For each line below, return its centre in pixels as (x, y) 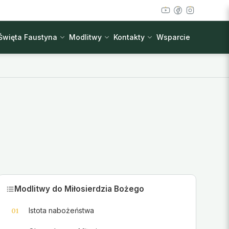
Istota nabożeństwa (62, 210)
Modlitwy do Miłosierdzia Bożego (79, 189)
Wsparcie (173, 37)
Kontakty (129, 37)
